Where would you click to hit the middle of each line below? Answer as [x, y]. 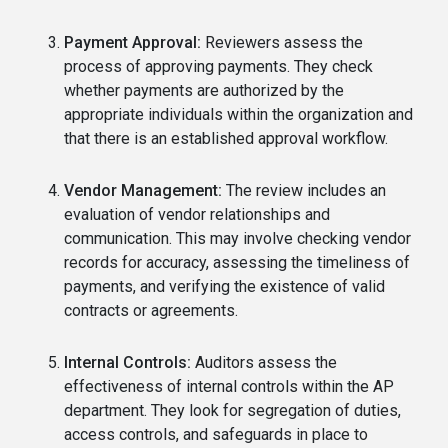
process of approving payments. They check [218, 66]
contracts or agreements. [151, 310]
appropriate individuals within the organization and [238, 114]
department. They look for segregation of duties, [232, 410]
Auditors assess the [264, 362]
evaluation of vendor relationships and [197, 214]
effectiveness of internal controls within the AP [229, 386]
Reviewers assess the [282, 42]
